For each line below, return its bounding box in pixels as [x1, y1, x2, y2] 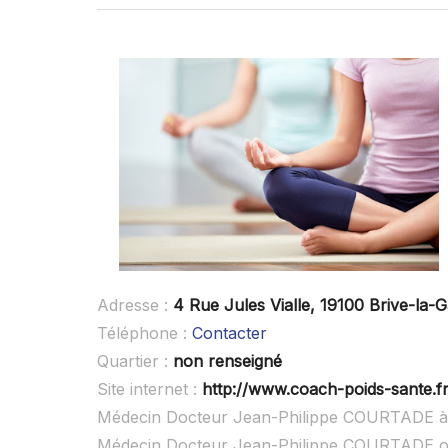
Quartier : [97, 351, 173, 372]
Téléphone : [97, 323, 192, 344]
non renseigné [173, 351, 282, 372]
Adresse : [97, 295, 173, 316]
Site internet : [97, 379, 202, 400]
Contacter [192, 323, 267, 344]
